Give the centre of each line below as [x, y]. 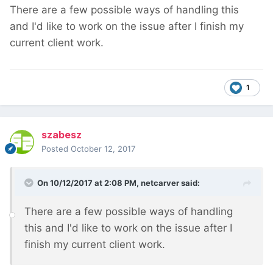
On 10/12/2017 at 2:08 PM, [89, 183]
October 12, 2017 [103, 149]
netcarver [160, 183]
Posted [56, 149]
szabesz [62, 135]
